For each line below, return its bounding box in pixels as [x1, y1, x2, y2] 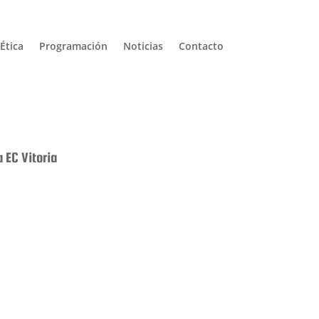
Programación [38, 38, 108, 53]
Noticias [122, 38, 163, 53]
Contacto [178, 38, 224, 53]
